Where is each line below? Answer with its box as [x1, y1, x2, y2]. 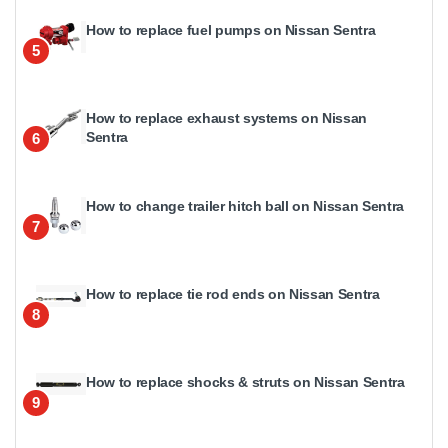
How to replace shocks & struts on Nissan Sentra [86, 373, 405, 390]
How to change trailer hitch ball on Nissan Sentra [86, 197, 404, 214]
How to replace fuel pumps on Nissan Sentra [86, 21, 376, 38]
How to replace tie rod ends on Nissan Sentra [86, 285, 380, 302]
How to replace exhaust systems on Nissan [85, 109, 367, 126]
